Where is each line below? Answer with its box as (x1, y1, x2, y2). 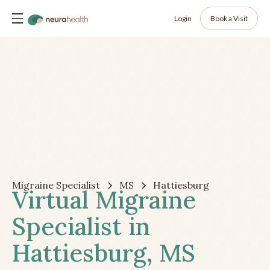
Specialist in (12, 211, 150, 242)
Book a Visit (210, 13, 248, 23)
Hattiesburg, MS (12, 237, 195, 269)
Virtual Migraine (12, 184, 196, 216)
